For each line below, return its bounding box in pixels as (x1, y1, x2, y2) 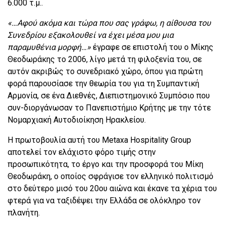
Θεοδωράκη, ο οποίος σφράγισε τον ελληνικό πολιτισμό (8, 172, 213, 182)
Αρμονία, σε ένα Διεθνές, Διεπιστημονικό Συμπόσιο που (8, 91, 210, 101)
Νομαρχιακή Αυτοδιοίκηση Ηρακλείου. (8, 115, 146, 125)
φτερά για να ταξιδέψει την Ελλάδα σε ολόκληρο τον (8, 196, 201, 206)
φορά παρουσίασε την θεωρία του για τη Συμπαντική (8, 79, 199, 89)
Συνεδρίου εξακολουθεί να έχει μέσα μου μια (8, 30, 174, 40)
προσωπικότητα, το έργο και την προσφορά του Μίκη (8, 159, 203, 169)
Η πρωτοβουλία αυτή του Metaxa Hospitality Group (8, 135, 191, 145)
